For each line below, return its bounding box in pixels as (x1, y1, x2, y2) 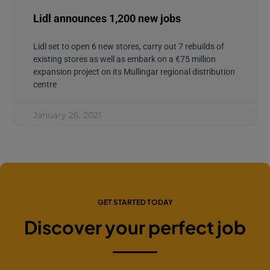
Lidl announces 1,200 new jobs (33, 11, 181, 25)
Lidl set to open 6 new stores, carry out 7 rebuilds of (33, 41, 224, 51)
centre (33, 79, 57, 89)
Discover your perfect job (24, 215, 246, 239)
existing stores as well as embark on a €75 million (33, 54, 216, 64)
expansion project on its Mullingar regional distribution (33, 66, 235, 77)
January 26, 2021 (33, 109, 101, 121)
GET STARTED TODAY (97, 197, 173, 207)
